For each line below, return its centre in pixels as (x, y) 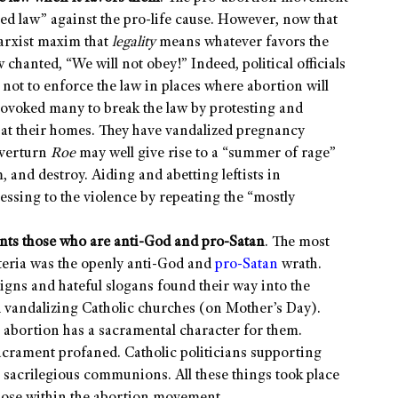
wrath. (300, 266)
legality (134, 44)
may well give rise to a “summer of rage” (206, 155)
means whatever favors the (242, 44)
